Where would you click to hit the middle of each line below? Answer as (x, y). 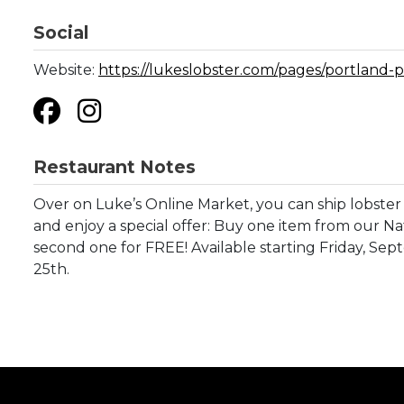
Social (61, 32)
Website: (66, 70)
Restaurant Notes (115, 167)
